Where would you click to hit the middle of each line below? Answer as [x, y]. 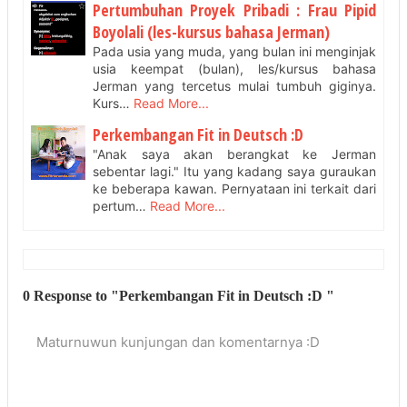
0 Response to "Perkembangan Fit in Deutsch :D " [179, 295]
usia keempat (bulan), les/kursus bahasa [234, 68]
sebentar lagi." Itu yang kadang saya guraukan [234, 171]
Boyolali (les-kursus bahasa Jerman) [211, 31]
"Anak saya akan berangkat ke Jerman [234, 154]
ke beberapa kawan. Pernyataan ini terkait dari [234, 189]
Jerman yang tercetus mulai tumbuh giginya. [234, 85]
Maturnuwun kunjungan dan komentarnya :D [178, 342]
